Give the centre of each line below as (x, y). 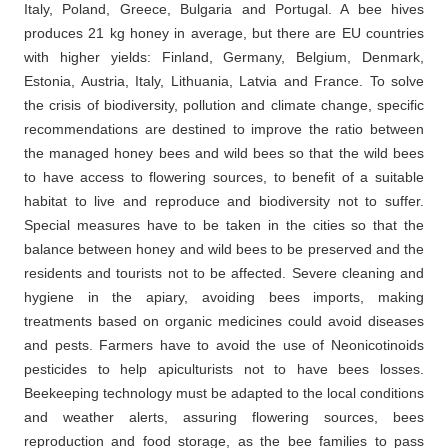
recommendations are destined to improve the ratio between (224, 129)
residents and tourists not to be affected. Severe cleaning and (224, 273)
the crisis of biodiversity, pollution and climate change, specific (224, 105)
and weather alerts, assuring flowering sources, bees (224, 417)
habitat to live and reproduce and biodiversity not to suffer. (224, 201)
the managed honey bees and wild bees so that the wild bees (224, 153)
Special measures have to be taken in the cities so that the (224, 225)
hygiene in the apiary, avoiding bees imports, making (224, 297)
